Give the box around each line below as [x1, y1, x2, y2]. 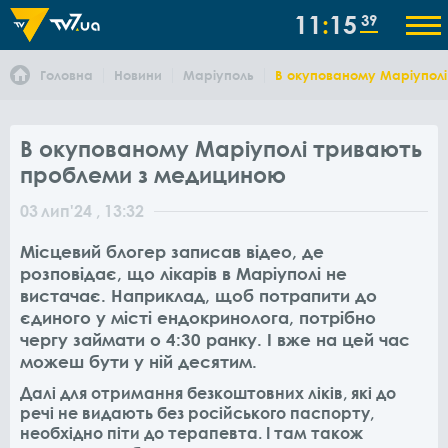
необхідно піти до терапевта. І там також [20, 423, 363, 443]
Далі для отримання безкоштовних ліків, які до [20, 383, 396, 403]
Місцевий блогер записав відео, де [20, 241, 324, 262]
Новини [114, 66, 162, 83]
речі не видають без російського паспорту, [20, 403, 374, 423]
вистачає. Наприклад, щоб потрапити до [20, 285, 377, 306]
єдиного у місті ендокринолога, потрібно [20, 307, 376, 328]
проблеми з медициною [20, 160, 286, 188]
